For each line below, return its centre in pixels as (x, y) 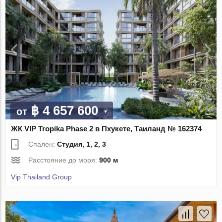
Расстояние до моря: (64, 160)
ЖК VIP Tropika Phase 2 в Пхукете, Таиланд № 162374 (107, 128)
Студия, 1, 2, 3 (82, 144)
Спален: (43, 144)
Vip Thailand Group (42, 177)
